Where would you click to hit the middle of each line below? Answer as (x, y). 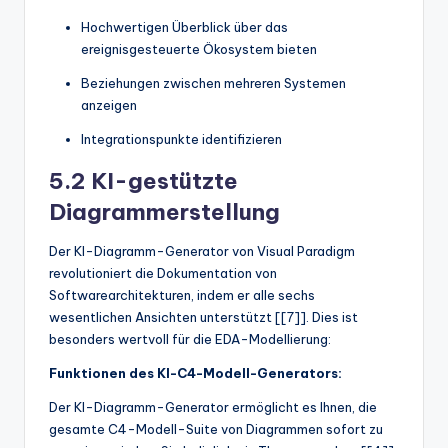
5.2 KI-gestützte (143, 180)
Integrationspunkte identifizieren (181, 138)
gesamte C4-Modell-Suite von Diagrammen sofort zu (216, 428)
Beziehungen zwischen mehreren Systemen (213, 82)
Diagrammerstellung (164, 211)
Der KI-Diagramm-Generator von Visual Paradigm (202, 250)
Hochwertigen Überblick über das (184, 26)
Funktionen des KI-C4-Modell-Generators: (195, 372)
